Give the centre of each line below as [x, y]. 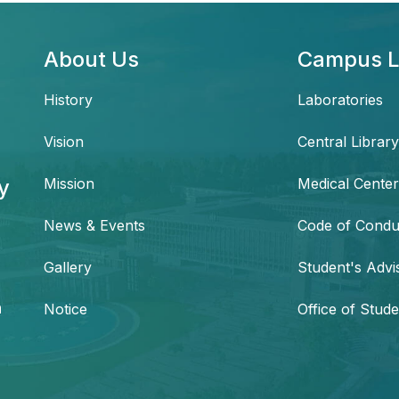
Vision [64, 142]
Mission [69, 184]
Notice [65, 309]
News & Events [94, 226]
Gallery [68, 268]
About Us [91, 60]
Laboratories [340, 100]
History [68, 100]
